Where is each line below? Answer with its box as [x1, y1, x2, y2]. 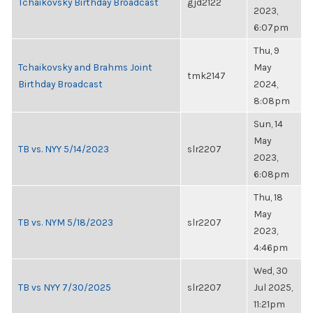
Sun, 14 [254, 118, 283, 129]
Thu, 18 [254, 191, 283, 203]
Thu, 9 [254, 45, 279, 56]
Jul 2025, [254, 282, 293, 293]
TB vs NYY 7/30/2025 [18, 282, 111, 293]
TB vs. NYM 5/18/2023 [18, 217, 113, 228]
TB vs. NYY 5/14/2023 [18, 143, 109, 154]
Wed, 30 [254, 265, 288, 276]
